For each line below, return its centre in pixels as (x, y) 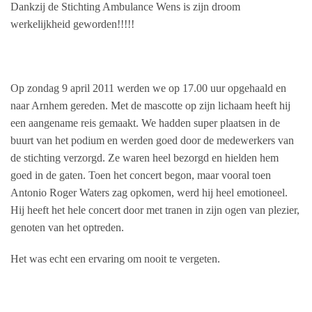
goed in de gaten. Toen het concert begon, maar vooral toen (141, 175)
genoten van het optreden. (67, 227)
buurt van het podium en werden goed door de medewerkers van (152, 140)
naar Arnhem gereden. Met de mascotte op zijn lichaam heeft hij (150, 105)
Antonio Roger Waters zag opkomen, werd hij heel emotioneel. (149, 192)
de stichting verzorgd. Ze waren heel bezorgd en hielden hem (145, 157)
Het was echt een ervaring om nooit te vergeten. (115, 259)
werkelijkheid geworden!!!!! (72, 24)
